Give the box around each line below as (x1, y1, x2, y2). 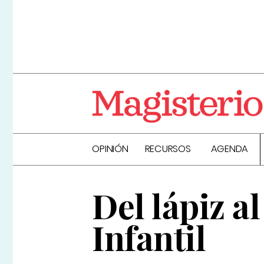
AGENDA (210, 142, 249, 156)
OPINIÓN (92, 142, 128, 156)
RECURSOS (144, 142, 191, 156)
